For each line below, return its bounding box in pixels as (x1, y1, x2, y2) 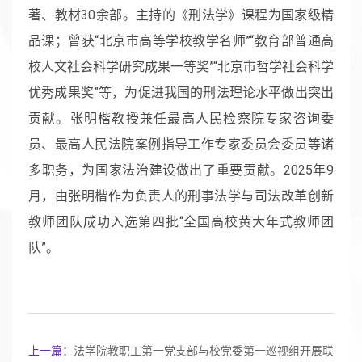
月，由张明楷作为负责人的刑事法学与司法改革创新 (28, 187, 334, 204)
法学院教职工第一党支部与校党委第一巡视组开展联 (74, 343, 334, 357)
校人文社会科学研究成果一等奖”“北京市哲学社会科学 (28, 58, 334, 74)
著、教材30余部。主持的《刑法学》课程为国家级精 (28, 6, 334, 23)
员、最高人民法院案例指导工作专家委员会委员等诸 (28, 136, 334, 152)
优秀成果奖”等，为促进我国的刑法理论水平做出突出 (28, 84, 334, 100)
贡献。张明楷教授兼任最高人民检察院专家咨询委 (28, 110, 334, 126)
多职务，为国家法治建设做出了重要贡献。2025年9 (28, 162, 334, 178)
